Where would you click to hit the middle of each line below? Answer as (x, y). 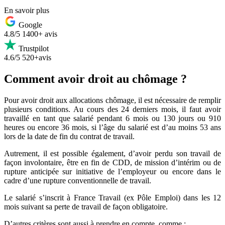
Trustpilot (34, 48)
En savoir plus (27, 10)
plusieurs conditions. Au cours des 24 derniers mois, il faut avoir (113, 109)
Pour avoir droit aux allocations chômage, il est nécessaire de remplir (113, 100)
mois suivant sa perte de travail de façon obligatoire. (86, 206)
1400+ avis (40, 34)
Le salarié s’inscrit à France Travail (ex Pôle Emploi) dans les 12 (113, 197)
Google (30, 25)
